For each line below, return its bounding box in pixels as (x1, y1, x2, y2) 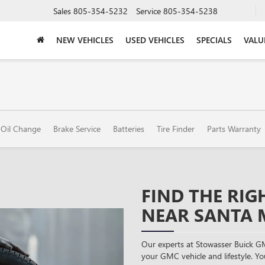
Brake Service (53, 123, 101, 134)
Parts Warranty (207, 123, 261, 134)
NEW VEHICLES (56, 34, 114, 46)
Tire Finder (157, 123, 195, 134)
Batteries (113, 123, 144, 134)
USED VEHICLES (125, 34, 185, 46)
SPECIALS (196, 34, 232, 46)
